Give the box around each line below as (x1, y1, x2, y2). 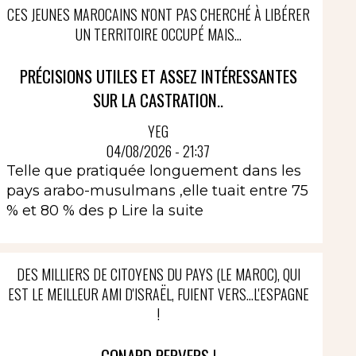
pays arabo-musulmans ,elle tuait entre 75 (6, 182, 308, 199)
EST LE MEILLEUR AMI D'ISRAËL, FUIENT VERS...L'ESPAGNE (7, 284, 309, 304)
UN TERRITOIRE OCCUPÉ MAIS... (75, 23, 242, 44)
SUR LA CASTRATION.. (93, 87, 224, 112)
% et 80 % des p (6, 202, 122, 219)
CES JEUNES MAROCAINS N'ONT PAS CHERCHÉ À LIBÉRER (6, 3, 310, 25)
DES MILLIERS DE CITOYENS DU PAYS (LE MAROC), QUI (16, 264, 300, 284)
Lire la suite (121, 202, 203, 219)
